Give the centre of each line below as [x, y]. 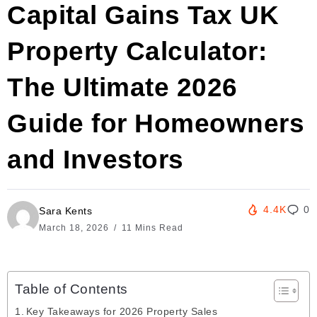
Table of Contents [71, 289]
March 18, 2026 [75, 228]
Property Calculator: [137, 52]
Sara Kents [65, 211]
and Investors [96, 160]
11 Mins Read [151, 228]
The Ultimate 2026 [122, 88]
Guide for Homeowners [156, 124]
